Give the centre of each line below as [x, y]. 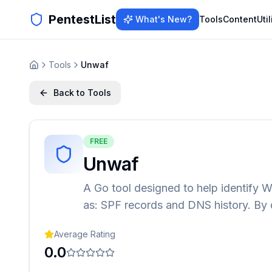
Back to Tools [82, 93]
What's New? [164, 19]
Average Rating [85, 234]
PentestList [82, 19]
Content [240, 19]
